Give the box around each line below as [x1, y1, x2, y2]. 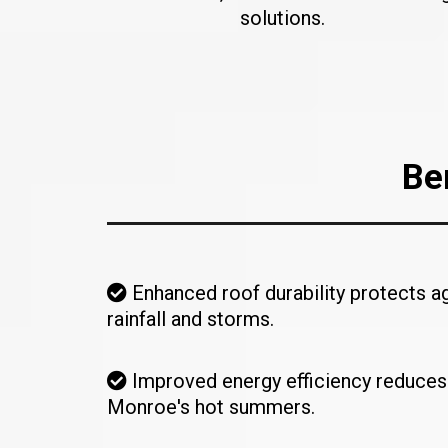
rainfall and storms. [107, 306, 274, 331]
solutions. [239, 5, 325, 30]
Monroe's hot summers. [107, 394, 315, 419]
